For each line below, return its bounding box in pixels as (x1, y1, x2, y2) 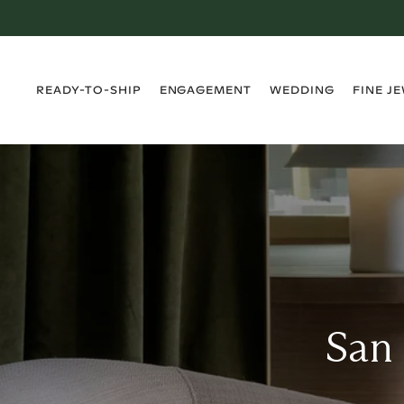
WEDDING (270, 83, 335, 96)
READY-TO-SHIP (36, 83, 142, 96)
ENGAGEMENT (159, 83, 252, 96)
